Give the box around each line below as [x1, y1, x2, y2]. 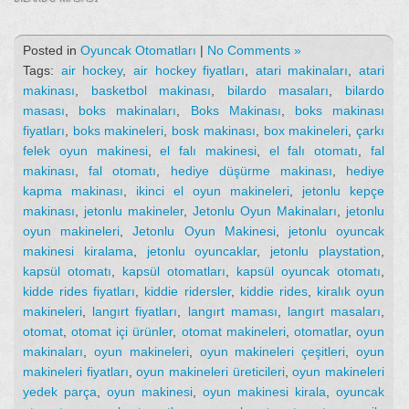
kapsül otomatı [23, 264, 111, 279]
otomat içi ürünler [71, 324, 173, 340]
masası [23, 103, 65, 119]
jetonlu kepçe [302, 184, 384, 199]
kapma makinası [23, 184, 123, 199]
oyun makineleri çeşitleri [199, 344, 346, 360]
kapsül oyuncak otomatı [236, 264, 381, 279]
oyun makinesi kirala [203, 384, 326, 400]
